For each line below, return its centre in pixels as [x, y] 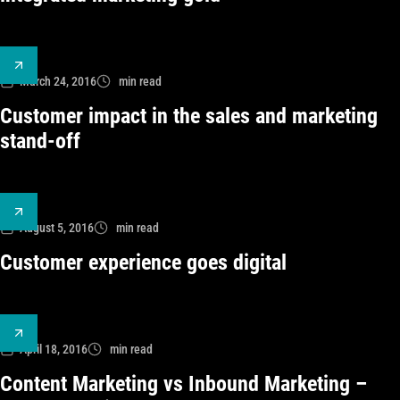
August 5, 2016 [57, 228]
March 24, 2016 [58, 81]
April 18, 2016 [54, 349]
